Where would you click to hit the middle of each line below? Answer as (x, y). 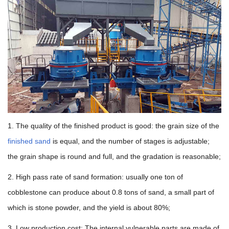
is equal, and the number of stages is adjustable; (131, 141)
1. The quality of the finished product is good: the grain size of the (113, 126)
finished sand (30, 141)
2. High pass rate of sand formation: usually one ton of (95, 177)
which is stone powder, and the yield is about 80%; (89, 208)
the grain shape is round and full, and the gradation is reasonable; (114, 157)
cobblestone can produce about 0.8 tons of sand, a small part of (111, 192)
